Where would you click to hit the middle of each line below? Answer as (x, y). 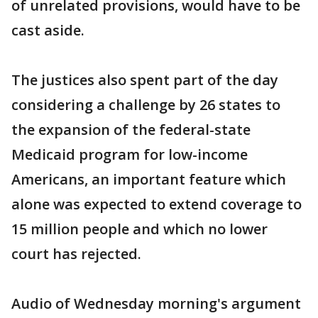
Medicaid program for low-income (130, 154)
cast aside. (48, 30)
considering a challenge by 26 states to (146, 105)
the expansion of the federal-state (131, 130)
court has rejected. (76, 254)
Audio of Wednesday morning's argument (156, 303)
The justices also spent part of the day (145, 80)
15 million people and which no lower (139, 229)
